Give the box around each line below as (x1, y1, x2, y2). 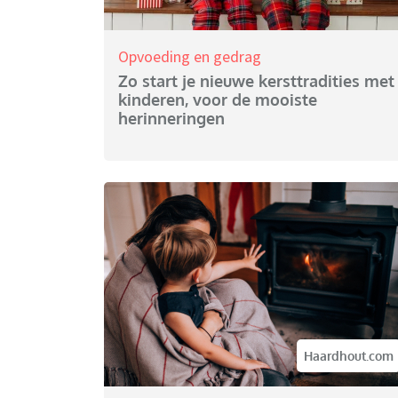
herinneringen (118, 108, 225, 129)
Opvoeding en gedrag (118, 46, 261, 68)
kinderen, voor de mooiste (118, 90, 317, 110)
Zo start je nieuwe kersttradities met (118, 71, 394, 92)
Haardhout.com (304, 348, 394, 364)
